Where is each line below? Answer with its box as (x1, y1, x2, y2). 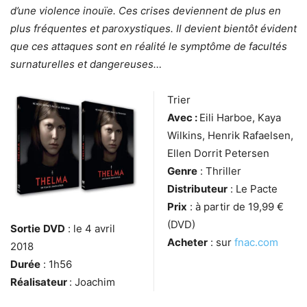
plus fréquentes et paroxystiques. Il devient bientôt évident (10, 21, 297, 35)
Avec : (167, 110, 199, 124)
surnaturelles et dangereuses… (10, 57, 162, 71)
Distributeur (167, 182, 228, 195)
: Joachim (69, 275, 115, 289)
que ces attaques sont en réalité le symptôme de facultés (10, 39, 287, 53)
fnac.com (234, 235, 278, 249)
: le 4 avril (65, 222, 115, 236)
